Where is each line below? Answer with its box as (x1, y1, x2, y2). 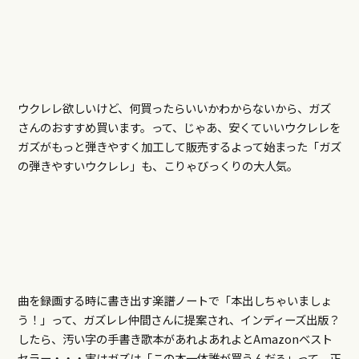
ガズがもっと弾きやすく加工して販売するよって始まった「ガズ (17, 138, 341, 155)
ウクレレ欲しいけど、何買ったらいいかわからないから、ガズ (17, 99, 331, 117)
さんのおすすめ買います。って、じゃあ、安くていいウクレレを (17, 119, 341, 136)
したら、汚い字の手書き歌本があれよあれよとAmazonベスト (17, 330, 333, 348)
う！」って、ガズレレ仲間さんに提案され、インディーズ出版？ (17, 311, 340, 329)
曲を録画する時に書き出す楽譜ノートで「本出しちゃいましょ (17, 292, 332, 309)
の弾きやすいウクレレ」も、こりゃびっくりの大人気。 (17, 157, 298, 175)
